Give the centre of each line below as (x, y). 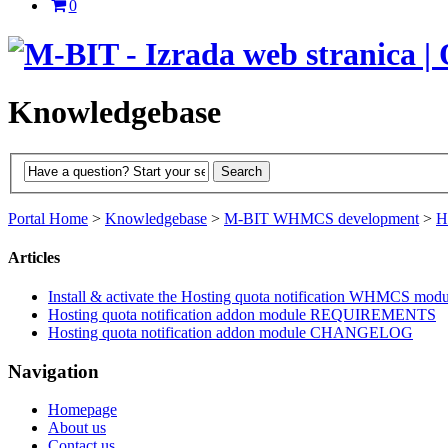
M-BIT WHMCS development (321, 218)
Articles (34, 257)
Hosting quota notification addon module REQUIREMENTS (242, 315)
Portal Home (48, 218)
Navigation (53, 371)
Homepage (82, 410)
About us (77, 428)
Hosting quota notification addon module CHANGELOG (230, 333)
